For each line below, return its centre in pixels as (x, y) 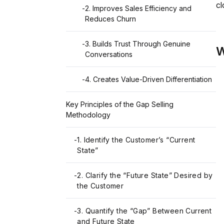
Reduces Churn (110, 19)
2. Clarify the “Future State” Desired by (145, 175)
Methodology (88, 115)
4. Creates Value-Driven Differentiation (148, 79)
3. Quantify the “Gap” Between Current (144, 211)
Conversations (109, 54)
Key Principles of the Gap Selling (120, 104)
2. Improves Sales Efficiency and (138, 8)
